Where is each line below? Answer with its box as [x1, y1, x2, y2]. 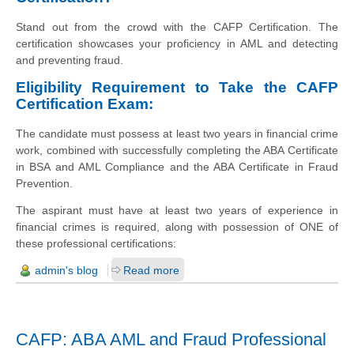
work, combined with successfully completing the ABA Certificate [16, 143, 338, 156]
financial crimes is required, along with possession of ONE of [16, 220, 338, 233]
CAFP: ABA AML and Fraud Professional [16, 329, 326, 349]
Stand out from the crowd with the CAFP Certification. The [16, 20, 338, 33]
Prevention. [16, 176, 73, 190]
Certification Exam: [16, 95, 153, 112]
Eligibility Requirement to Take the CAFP [16, 78, 338, 96]
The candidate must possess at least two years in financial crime [16, 126, 338, 140]
